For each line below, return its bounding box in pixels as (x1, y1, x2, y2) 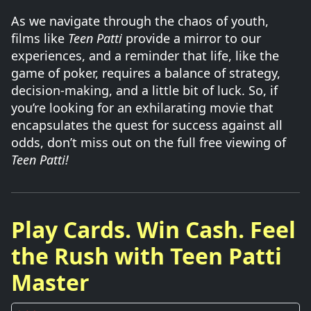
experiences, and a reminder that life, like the (11, 47, 279, 64)
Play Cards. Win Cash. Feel (11, 215, 296, 244)
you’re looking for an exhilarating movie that (11, 99, 274, 116)
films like (11, 30, 68, 47)
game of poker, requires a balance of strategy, (11, 65, 280, 81)
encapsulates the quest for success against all (11, 117, 283, 133)
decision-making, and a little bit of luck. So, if (11, 82, 278, 99)
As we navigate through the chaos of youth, (11, 12, 269, 29)
